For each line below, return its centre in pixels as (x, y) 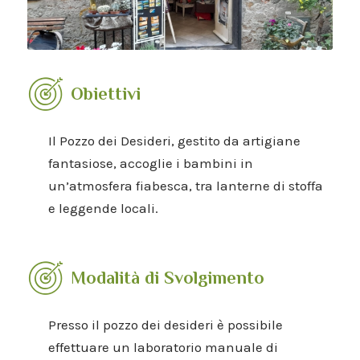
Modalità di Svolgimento (168, 278)
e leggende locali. (103, 208)
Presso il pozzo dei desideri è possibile (165, 324)
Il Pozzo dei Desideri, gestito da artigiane (174, 140)
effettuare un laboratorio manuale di (163, 347)
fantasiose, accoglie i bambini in (150, 163)
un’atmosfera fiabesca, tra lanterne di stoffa (185, 185)
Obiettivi (106, 94)
